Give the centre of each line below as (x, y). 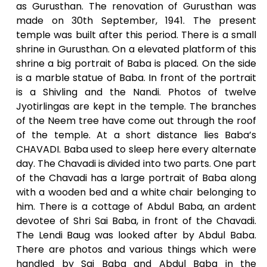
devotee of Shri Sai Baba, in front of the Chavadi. (136, 221)
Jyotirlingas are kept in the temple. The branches (136, 106)
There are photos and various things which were (136, 249)
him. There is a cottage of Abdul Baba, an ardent (136, 206)
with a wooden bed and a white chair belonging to (136, 192)
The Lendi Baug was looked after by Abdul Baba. (136, 235)
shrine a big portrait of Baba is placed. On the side (136, 63)
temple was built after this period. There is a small (136, 35)
